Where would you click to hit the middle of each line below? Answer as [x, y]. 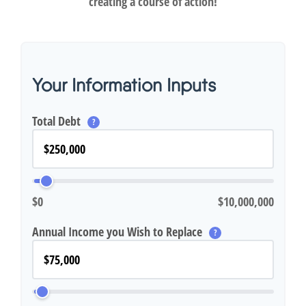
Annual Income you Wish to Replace [119, 232]
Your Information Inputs [124, 85]
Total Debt [58, 121]
